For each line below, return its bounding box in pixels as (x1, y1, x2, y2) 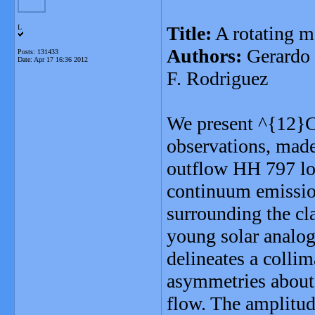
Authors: (167, 45, 242, 67)
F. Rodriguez (167, 67, 268, 89)
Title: (167, 22, 212, 44)
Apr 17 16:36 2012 (34, 56, 88, 63)
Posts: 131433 (18, 48, 58, 56)
